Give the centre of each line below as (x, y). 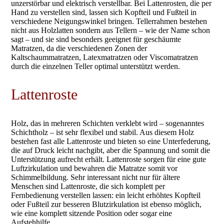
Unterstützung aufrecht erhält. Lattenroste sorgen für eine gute (109, 159)
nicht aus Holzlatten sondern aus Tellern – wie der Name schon (111, 30)
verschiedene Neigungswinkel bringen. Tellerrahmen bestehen (109, 21)
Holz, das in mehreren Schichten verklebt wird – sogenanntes (108, 123)
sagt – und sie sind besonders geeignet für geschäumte (96, 39)
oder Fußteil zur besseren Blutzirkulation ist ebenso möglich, (106, 204)
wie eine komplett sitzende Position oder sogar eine (92, 213)
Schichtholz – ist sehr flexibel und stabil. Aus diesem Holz (103, 132)
